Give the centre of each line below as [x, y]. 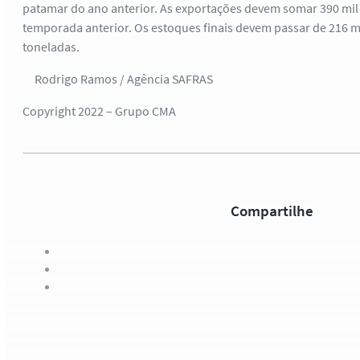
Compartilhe [272, 211]
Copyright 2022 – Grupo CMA [99, 111]
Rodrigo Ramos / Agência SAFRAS [118, 79]
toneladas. [51, 47]
